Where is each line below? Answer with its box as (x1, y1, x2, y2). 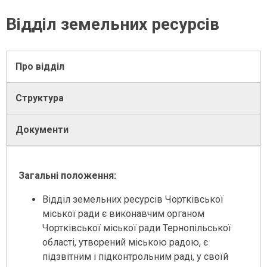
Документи (15, 124, 69, 136)
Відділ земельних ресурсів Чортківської (42, 194, 223, 206)
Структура (15, 92, 64, 104)
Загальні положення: (18, 170, 116, 182)
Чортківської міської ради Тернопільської (42, 222, 231, 234)
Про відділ (15, 61, 64, 73)
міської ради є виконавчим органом (42, 208, 204, 220)
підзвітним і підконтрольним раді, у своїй (42, 251, 228, 263)
